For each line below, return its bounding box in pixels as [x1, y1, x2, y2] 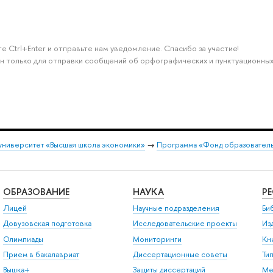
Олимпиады [2, 233, 43, 244]
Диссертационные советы [132, 249, 227, 260]
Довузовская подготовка [2, 218, 91, 229]
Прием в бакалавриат [2, 249, 79, 260]
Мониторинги [132, 233, 182, 244]
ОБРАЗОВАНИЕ [2, 185, 69, 198]
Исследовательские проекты [132, 218, 237, 229]
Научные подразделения [132, 202, 219, 213]
